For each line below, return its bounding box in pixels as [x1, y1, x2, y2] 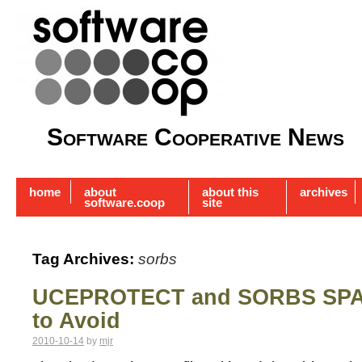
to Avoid [32, 309, 120, 334]
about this [202, 185, 259, 200]
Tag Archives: [32, 250, 138, 268]
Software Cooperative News [47, 124, 344, 150]
